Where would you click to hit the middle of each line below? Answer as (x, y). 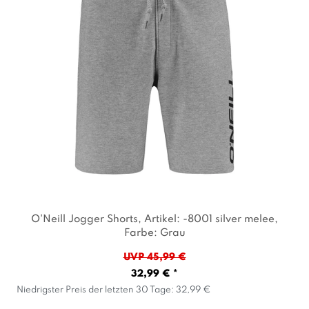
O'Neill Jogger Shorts (84, 219)
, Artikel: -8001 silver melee (206, 219)
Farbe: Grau (154, 233)
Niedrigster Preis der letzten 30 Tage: (96, 290)
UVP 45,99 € (154, 257)
